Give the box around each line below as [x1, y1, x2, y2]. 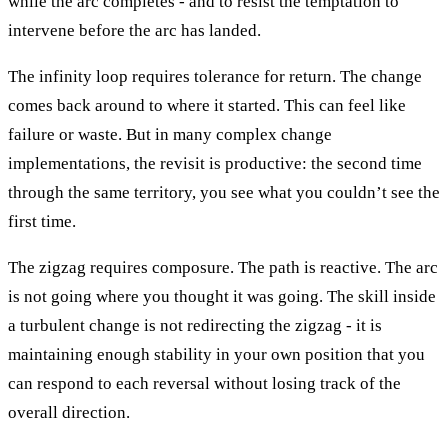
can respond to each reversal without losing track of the [8, 373, 401, 393]
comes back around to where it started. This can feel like [8, 95, 406, 115]
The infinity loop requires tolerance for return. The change [8, 66, 422, 86]
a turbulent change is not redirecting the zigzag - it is [8, 315, 382, 335]
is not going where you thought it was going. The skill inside [8, 286, 436, 306]
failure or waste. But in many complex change [8, 124, 332, 144]
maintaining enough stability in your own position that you [8, 344, 425, 364]
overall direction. [8, 402, 130, 422]
